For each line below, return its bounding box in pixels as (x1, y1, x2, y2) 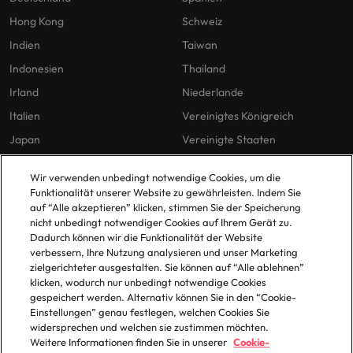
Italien (9, 109, 40, 124)
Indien (9, 38, 40, 53)
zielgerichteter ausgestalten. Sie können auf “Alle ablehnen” (30, 261, 305, 273)
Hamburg (186, 314, 232, 329)
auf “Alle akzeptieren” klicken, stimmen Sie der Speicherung (30, 201, 302, 214)
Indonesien (9, 61, 64, 76)
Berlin (186, 243, 215, 258)
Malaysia (9, 156, 53, 171)
